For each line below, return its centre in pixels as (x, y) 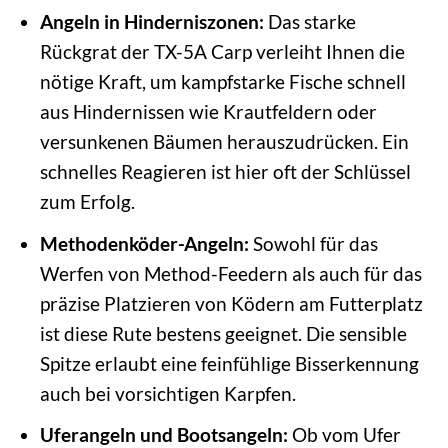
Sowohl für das (313, 243)
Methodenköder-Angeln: (144, 243)
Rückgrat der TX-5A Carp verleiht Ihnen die (222, 52)
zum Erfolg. (87, 202)
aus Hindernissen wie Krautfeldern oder (208, 112)
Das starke (309, 22)
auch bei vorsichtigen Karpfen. (167, 393)
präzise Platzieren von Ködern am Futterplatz (231, 303)
